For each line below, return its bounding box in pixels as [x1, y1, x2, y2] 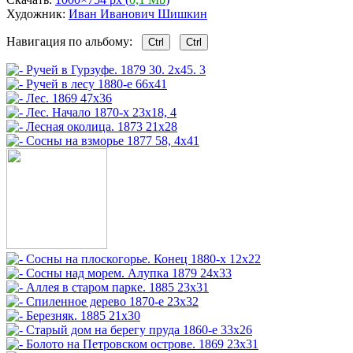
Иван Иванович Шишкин [69, 6, 207, 20]
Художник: [6, 6, 69, 20]
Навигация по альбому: [6, 34, 142, 48]
